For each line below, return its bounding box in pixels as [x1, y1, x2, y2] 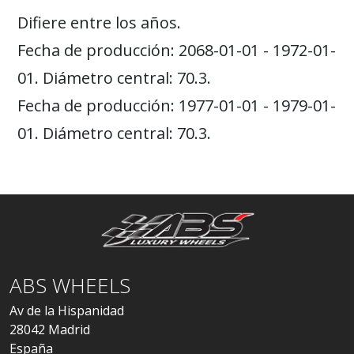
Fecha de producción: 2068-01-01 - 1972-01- [17, 40, 336, 61]
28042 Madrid [9, 321, 90, 338]
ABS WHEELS [9, 271, 130, 299]
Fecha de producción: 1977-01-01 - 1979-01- [17, 95, 336, 116]
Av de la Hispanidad [9, 302, 124, 319]
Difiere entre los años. [17, 12, 181, 33]
